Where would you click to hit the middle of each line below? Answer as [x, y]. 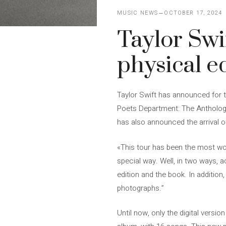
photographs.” [140, 188]
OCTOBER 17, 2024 [193, 13]
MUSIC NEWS [138, 13]
